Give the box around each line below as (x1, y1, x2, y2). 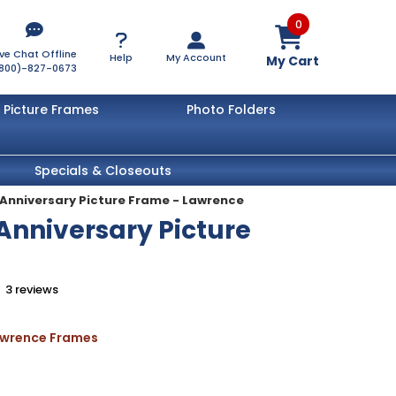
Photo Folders (186, 100, 276, 118)
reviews (15, 281, 59, 299)
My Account (165, 49, 226, 65)
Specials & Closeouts (34, 161, 171, 179)
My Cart (265, 51, 319, 70)
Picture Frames (3, 100, 99, 118)
